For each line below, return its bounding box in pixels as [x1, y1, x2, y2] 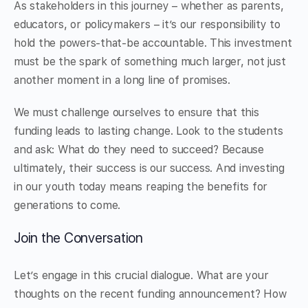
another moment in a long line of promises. [14, 74, 230, 87]
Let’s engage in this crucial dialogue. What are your [14, 269, 269, 283]
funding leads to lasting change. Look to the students [14, 124, 283, 138]
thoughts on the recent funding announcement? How [14, 287, 287, 301]
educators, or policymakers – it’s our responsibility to [14, 18, 280, 32]
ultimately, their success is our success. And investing [14, 162, 285, 175]
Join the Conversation [14, 230, 143, 247]
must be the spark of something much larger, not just [14, 55, 286, 69]
